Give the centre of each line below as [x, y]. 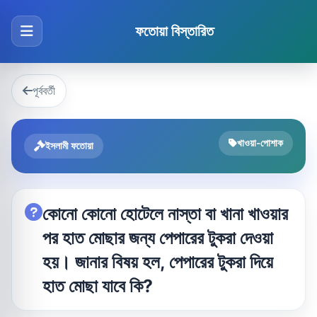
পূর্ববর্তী [44, 91]
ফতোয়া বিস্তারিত [174, 31]
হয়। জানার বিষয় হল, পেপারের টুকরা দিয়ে [157, 261]
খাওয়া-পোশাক [260, 143]
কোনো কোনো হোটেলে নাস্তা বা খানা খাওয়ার [165, 213]
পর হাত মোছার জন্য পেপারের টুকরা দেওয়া [157, 237]
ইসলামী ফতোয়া [69, 146]
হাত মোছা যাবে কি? [97, 286]
